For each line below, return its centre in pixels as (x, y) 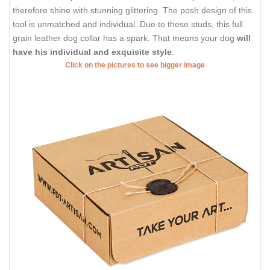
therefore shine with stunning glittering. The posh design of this (132, 11)
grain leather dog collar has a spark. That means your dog (125, 38)
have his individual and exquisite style (92, 52)
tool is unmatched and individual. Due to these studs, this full (128, 24)
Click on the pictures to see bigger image (135, 65)
